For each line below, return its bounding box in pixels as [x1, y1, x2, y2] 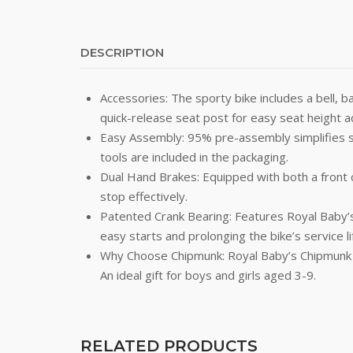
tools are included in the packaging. [100, 149, 288, 165]
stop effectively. [100, 188, 188, 204]
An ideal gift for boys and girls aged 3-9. [100, 267, 316, 283]
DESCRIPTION [80, 45, 164, 60]
